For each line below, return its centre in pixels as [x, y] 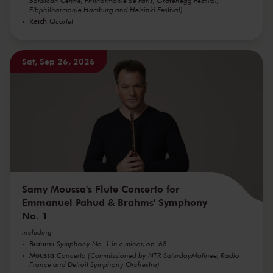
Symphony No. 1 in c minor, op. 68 [112, 244]
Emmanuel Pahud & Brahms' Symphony [115, 202]
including [37, 232]
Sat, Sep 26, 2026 [58, 61]
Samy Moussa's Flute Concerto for [101, 189]
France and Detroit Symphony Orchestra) [94, 264]
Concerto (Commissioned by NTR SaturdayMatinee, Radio [148, 255]
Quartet [61, 21]
